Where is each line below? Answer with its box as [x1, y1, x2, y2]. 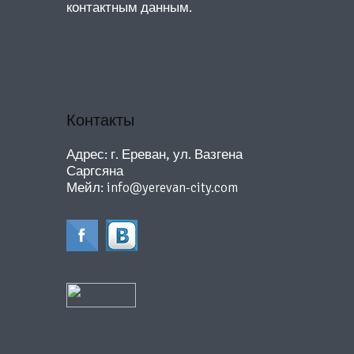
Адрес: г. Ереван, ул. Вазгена [66, 146, 243, 163]
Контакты [66, 111, 134, 130]
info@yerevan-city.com [107, 179, 238, 196]
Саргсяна [66, 163, 123, 179]
